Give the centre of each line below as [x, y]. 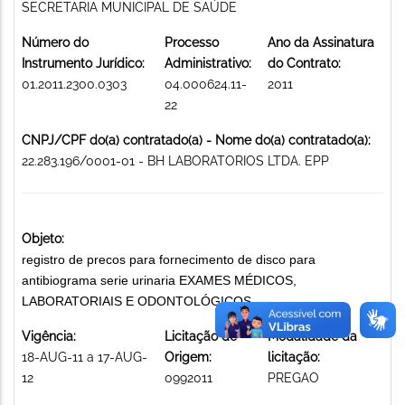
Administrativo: [208, 63]
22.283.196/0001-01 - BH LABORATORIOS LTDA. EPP [175, 160]
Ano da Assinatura [321, 42]
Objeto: [43, 238]
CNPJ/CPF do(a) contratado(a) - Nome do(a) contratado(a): [196, 140]
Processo [192, 42]
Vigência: [49, 336]
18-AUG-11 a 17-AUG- [85, 357]
